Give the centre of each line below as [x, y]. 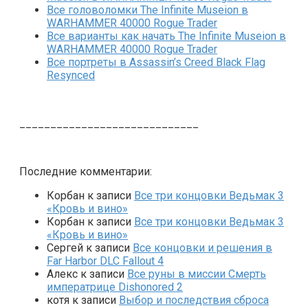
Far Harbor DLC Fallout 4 [105, 261]
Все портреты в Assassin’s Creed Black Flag [156, 62]
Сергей [65, 247]
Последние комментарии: [86, 171]
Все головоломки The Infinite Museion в [147, 10]
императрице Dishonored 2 [115, 287]
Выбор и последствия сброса [194, 300]
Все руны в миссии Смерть [197, 274]
